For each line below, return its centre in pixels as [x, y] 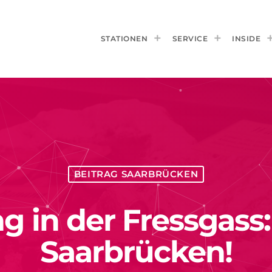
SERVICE [190, 38]
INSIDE [246, 38]
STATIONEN [124, 38]
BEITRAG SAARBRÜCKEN [136, 174]
